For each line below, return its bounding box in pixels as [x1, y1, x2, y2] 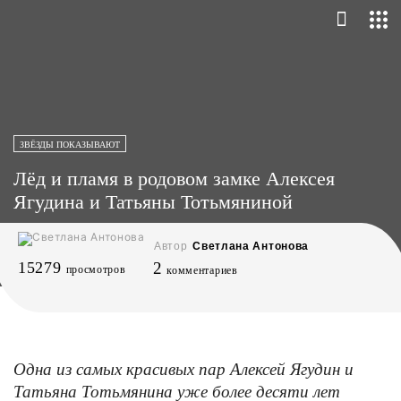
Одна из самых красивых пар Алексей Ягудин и [13, 357, 354, 380]
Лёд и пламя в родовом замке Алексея [13, 167, 335, 190]
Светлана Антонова [192, 240, 310, 252]
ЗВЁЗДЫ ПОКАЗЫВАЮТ [20, 140, 120, 149]
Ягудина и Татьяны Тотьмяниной [13, 191, 293, 213]
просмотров [65, 263, 126, 276]
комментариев [166, 264, 238, 277]
